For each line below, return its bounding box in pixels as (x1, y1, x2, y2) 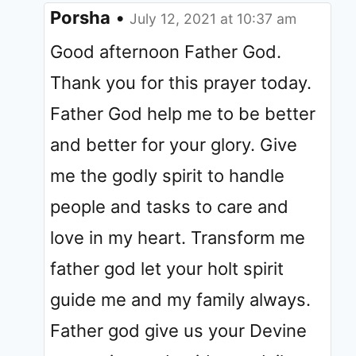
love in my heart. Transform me (50, 226, 305, 248)
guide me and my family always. (50, 288, 311, 310)
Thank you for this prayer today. (50, 72, 311, 93)
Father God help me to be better (50, 103, 315, 124)
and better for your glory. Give (50, 133, 297, 155)
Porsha (50, 6, 110, 28)
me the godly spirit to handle (50, 164, 284, 186)
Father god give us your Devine (50, 319, 307, 341)
